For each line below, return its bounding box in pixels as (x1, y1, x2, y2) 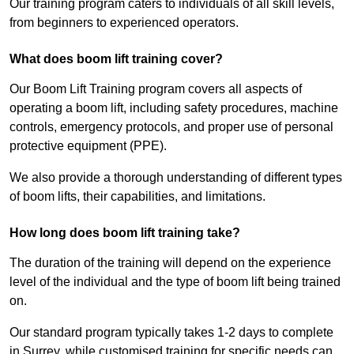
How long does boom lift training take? (9, 226, 240, 240)
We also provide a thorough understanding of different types (9, 171, 342, 185)
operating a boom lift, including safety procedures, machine (9, 101, 338, 115)
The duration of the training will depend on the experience (9, 256, 331, 270)
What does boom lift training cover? (9, 52, 223, 66)
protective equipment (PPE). (9, 139, 167, 153)
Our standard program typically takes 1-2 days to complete (9, 326, 333, 340)
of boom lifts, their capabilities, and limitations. (9, 190, 265, 204)
